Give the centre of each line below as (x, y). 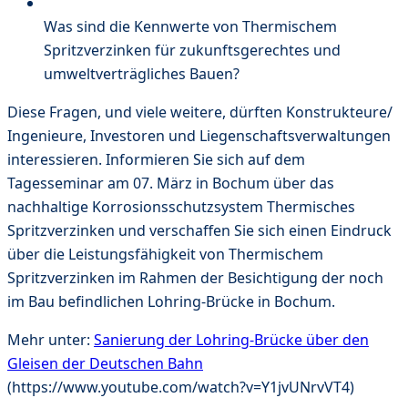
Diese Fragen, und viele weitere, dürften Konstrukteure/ (200, 112)
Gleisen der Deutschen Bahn (105, 363)
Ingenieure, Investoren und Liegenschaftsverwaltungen (199, 135)
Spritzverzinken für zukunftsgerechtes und (192, 50)
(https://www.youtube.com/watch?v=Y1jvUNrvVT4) (181, 387)
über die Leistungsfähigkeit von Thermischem (165, 254)
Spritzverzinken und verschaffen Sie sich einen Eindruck (199, 230)
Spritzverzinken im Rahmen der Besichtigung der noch (195, 277)
